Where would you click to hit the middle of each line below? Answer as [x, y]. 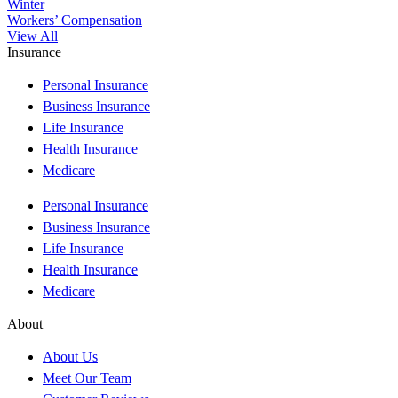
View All [32, 36]
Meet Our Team [87, 378]
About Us [70, 356]
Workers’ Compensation [75, 20]
